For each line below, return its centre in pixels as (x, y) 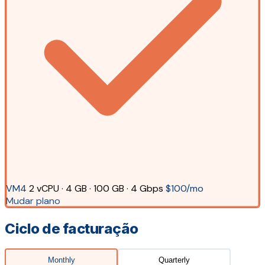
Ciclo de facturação (72, 228)
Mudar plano (33, 201)
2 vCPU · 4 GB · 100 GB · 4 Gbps (96, 189)
